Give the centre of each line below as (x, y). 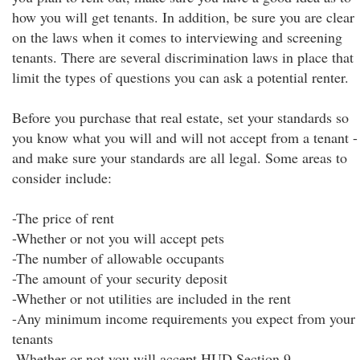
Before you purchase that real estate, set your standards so (180, 117)
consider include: (62, 178)
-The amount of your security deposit (120, 278)
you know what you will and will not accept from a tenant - (185, 137)
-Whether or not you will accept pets (118, 238)
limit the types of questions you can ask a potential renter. (180, 77)
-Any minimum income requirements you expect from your (184, 318)
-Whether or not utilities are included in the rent (151, 298)
